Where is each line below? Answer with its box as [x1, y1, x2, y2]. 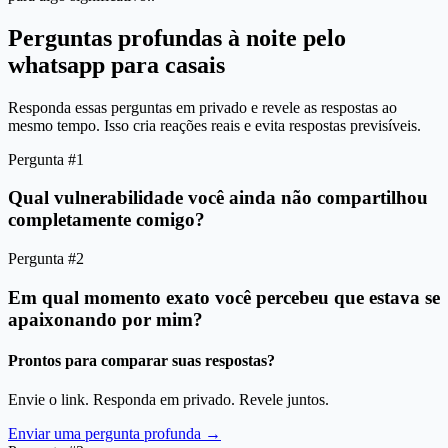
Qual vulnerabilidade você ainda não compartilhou [8, 187, 428, 209]
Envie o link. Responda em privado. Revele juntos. [8, 391, 329, 409]
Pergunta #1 [8, 150, 84, 168]
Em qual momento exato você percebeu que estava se [8, 286, 440, 308]
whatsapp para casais [8, 51, 225, 78]
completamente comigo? [8, 209, 205, 231]
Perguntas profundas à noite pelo [8, 24, 346, 51]
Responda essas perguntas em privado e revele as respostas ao [8, 98, 397, 116]
